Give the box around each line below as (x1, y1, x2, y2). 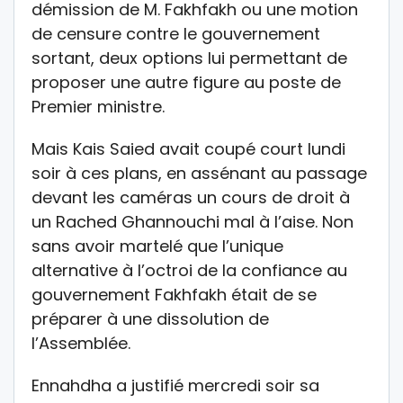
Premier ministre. (31, 94, 165, 118)
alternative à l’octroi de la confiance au (31, 258, 347, 282)
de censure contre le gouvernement (31, 22, 320, 45)
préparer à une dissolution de (31, 307, 269, 330)
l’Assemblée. (31, 331, 130, 354)
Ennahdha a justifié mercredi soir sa (31, 373, 319, 397)
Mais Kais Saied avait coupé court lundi (31, 137, 345, 160)
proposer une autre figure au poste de (31, 70, 341, 94)
